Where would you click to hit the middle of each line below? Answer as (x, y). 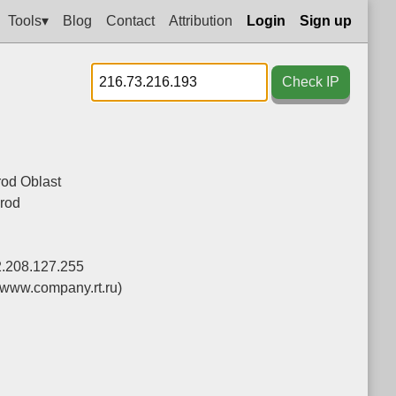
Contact (130, 20)
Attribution (201, 20)
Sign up (326, 20)
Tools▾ (28, 20)
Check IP (311, 82)
